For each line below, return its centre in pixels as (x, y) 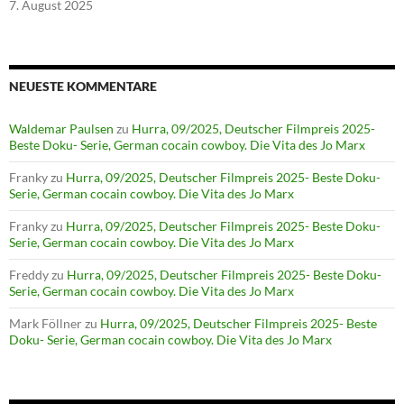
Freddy (29, 275)
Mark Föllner (46, 324)
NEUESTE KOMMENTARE (83, 87)
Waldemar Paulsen (61, 129)
